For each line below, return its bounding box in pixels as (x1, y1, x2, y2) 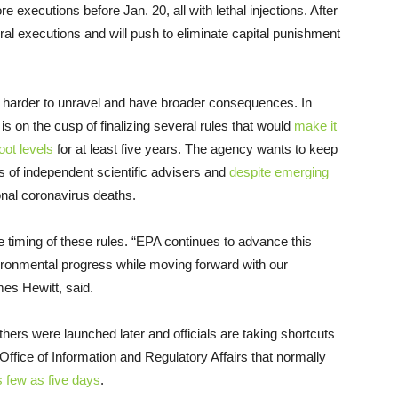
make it (294, 117, 337, 133)
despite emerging (229, 163, 329, 179)
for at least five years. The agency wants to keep (53, 140, 338, 156)
